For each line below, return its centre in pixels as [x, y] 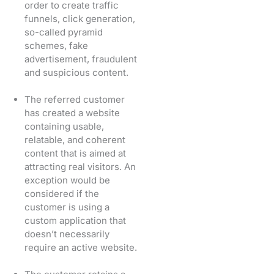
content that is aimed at [75, 153]
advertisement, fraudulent [81, 59]
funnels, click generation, [80, 18]
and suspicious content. [76, 72]
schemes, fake [56, 45]
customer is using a [67, 207]
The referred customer [75, 99]
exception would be [67, 180]
